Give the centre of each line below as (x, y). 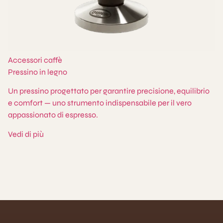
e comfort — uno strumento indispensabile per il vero (100, 103)
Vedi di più (26, 134)
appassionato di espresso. (53, 115)
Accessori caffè (35, 60)
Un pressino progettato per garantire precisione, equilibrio (109, 91)
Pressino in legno (38, 72)
